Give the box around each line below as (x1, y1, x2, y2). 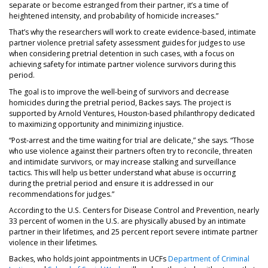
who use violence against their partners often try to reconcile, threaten (9, 145, 252, 156)
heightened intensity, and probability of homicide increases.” (9, 11, 218, 22)
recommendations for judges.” (9, 188, 114, 199)
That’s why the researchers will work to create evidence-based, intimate (9, 27, 256, 38)
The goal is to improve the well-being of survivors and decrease (9, 86, 229, 97)
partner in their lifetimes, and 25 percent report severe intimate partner (9, 227, 258, 237)
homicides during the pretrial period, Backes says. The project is (9, 97, 231, 108)
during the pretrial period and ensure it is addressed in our (9, 178, 214, 188)
